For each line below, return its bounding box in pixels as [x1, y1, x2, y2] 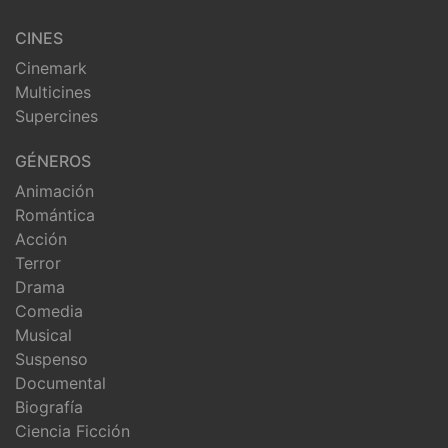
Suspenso [15, 348, 88, 369]
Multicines [15, 81, 91, 102]
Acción [15, 228, 67, 249]
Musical [15, 324, 72, 345]
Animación [15, 180, 94, 201]
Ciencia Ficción [15, 420, 130, 441]
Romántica [15, 204, 95, 225]
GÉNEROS [15, 150, 91, 171]
